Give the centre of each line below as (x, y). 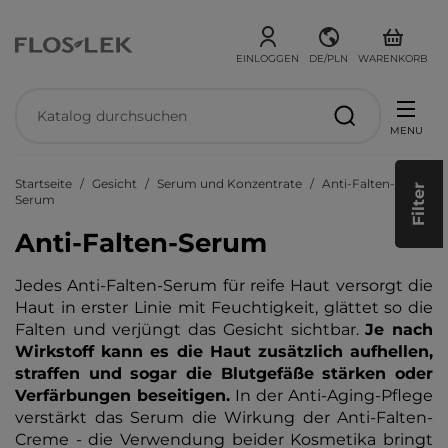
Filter (418, 204)
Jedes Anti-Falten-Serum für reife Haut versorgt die (224, 285)
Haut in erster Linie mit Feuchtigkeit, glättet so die (224, 307)
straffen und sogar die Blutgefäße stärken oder (224, 373)
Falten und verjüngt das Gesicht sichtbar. (190, 329)
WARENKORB (393, 58)
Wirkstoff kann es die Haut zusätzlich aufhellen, (224, 351)
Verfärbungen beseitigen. (122, 395)
